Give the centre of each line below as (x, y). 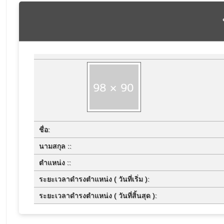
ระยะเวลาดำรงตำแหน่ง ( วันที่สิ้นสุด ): (98, 195)
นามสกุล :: (55, 146)
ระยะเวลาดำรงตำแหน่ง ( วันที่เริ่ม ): (94, 179)
